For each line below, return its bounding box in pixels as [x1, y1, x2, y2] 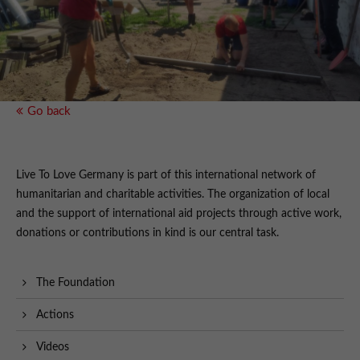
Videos [36, 342, 69, 354]
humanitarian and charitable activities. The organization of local [16, 189, 329, 201]
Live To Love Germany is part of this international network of [16, 170, 316, 182]
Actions [36, 309, 74, 321]
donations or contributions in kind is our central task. [16, 227, 279, 239]
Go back [27, 105, 71, 118]
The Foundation [36, 277, 115, 289]
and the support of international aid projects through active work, [16, 208, 342, 220]
